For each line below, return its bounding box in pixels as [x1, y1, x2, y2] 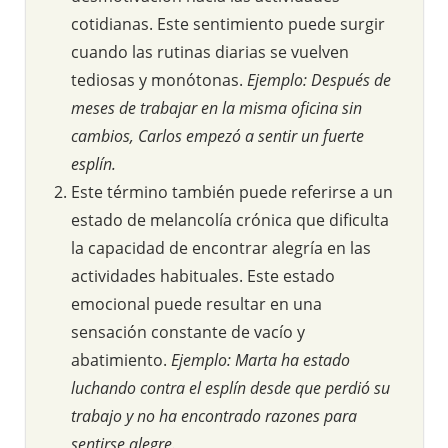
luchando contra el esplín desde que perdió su [71, 376, 390, 399]
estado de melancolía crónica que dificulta [71, 208, 389, 231]
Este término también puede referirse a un [71, 180, 393, 203]
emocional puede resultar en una [71, 292, 322, 315]
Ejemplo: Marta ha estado [171, 348, 350, 371]
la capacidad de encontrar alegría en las [71, 236, 371, 259]
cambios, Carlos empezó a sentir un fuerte [71, 124, 364, 147]
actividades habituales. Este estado [71, 264, 335, 287]
